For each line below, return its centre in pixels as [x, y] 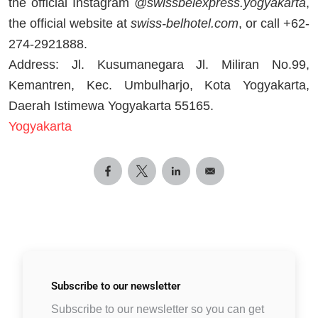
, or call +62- [274, 23]
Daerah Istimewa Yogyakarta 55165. [111, 105]
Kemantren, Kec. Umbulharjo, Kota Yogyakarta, [159, 85]
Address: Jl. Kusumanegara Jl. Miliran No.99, [159, 64]
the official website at [70, 23]
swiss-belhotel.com [185, 23]
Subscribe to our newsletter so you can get [158, 309]
